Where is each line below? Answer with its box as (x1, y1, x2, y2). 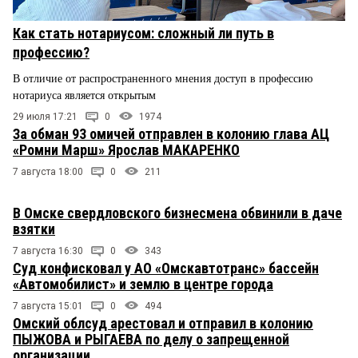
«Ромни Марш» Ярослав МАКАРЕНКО (13, 141, 240, 159)
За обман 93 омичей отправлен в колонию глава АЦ (13, 125, 329, 143)
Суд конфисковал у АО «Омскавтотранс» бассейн (13, 260, 319, 277)
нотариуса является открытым (13, 89, 156, 102)
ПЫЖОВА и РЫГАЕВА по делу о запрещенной (13, 331, 289, 348)
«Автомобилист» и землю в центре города (13, 276, 273, 293)
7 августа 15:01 (13, 300, 83, 312)
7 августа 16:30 (13, 245, 83, 257)
